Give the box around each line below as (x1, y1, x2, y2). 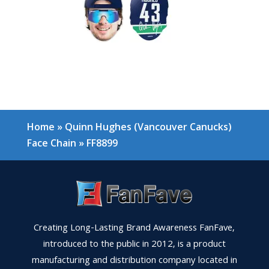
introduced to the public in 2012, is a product (43, 237, 226, 253)
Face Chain (26, 136, 76, 150)
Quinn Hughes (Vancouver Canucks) (64, 120, 232, 134)
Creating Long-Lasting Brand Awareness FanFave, (34, 221, 235, 237)
